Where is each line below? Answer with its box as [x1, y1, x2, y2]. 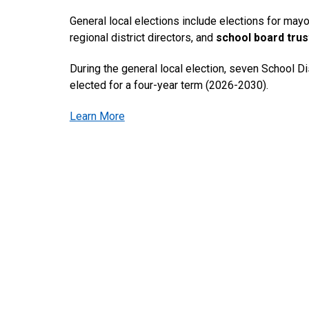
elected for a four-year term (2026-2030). [69, 79, 268, 92]
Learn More [69, 110, 125, 123]
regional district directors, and [69, 31, 216, 44]
